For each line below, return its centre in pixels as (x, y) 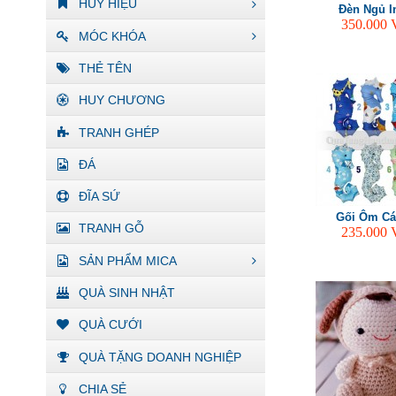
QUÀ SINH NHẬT (126, 293)
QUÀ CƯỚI (110, 325)
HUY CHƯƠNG (122, 100)
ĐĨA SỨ (99, 197)
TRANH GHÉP (118, 132)
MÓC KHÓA (112, 36)
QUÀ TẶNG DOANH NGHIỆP (160, 357)
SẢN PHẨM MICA (127, 260)
